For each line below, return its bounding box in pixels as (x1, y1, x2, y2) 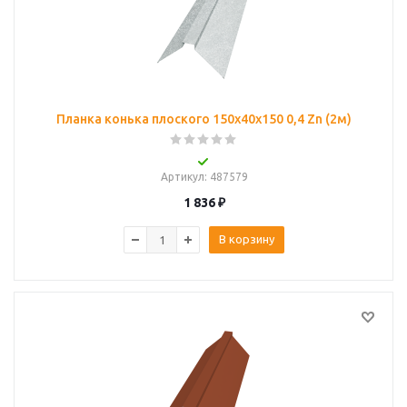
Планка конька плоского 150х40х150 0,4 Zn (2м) (56, 112, 352, 126)
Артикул (160, 171, 204, 183)
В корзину (219, 233, 274, 245)
